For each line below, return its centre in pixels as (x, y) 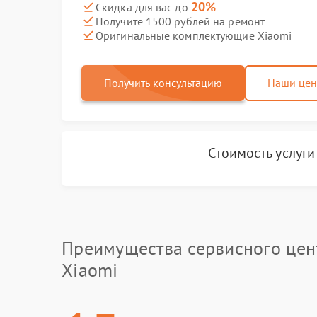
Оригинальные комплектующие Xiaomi (194, 35)
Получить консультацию (163, 83)
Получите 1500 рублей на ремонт (180, 21)
